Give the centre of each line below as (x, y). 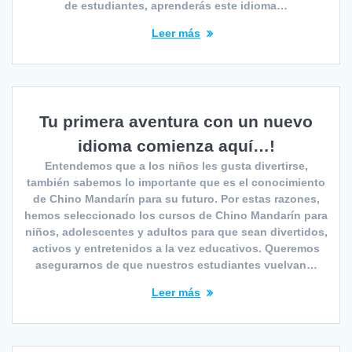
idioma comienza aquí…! (176, 145)
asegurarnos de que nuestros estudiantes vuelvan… (176, 264)
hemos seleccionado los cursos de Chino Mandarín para (176, 215)
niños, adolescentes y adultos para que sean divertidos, (176, 231)
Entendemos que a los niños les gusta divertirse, (176, 165)
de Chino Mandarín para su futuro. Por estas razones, (176, 198)
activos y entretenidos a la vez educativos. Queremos (176, 248)
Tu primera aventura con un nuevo (176, 121)
